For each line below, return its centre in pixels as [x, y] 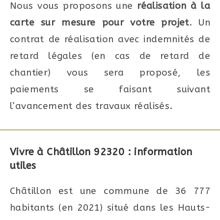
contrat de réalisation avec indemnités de [110, 39]
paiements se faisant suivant [110, 89]
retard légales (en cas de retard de [110, 56]
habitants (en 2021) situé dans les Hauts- [110, 207]
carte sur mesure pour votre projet [99, 22]
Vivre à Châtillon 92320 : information [101, 152]
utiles [23, 165]
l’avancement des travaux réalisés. [91, 106]
